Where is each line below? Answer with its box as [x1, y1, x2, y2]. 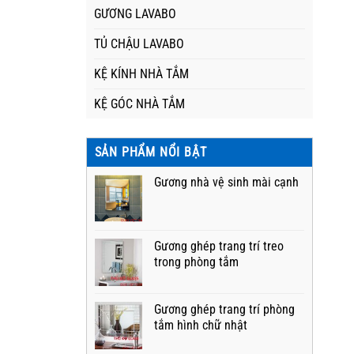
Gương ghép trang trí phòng [153, 302, 295, 317]
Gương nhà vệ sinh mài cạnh [153, 175, 299, 190]
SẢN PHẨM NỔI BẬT [94, 145, 207, 160]
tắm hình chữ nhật [153, 318, 247, 333]
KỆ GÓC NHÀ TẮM [93, 96, 185, 111]
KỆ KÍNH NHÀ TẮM [93, 66, 189, 81]
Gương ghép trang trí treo [153, 239, 284, 254]
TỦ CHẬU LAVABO [93, 36, 184, 51]
